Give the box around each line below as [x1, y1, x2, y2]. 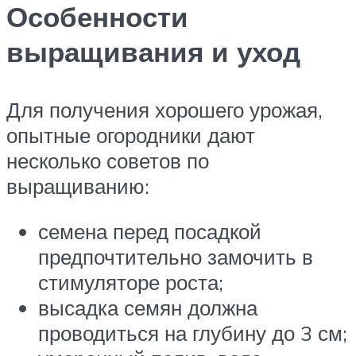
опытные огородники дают [6, 122, 255, 148]
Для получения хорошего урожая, [6, 96, 323, 122]
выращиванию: [6, 172, 149, 199]
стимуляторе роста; [38, 269, 223, 296]
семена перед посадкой [38, 219, 261, 245]
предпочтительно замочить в [38, 244, 313, 270]
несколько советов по [6, 147, 209, 173]
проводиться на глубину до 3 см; [38, 320, 347, 346]
